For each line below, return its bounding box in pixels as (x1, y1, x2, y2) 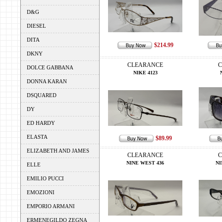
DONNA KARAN (27, 78, 67, 84)
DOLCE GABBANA (27, 64, 73, 70)
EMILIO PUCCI (27, 175, 64, 181)
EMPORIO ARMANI (27, 203, 75, 209)
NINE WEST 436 (126, 160, 164, 166)
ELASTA (27, 134, 48, 140)
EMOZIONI (27, 189, 55, 195)
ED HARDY (27, 120, 55, 126)
